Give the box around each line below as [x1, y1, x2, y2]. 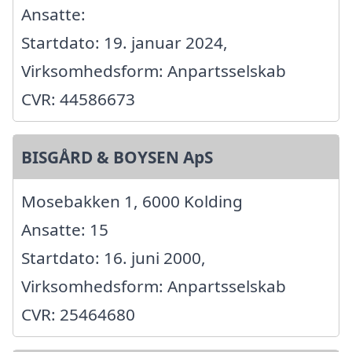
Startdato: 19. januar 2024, [21, 31, 228, 54]
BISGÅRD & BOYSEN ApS [21, 146, 213, 169]
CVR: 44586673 [21, 88, 135, 111]
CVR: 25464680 [21, 303, 135, 326]
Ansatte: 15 [21, 218, 108, 241]
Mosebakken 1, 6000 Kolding [21, 190, 243, 213]
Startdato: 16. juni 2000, [21, 247, 206, 269]
